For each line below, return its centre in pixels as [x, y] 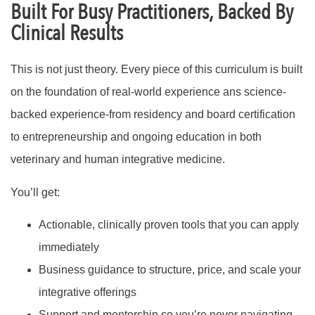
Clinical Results [67, 34]
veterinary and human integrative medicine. [118, 160]
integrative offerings [88, 292]
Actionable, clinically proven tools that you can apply [169, 225]
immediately [69, 247]
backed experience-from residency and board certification [153, 115]
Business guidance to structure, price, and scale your [170, 270]
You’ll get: [35, 192]
